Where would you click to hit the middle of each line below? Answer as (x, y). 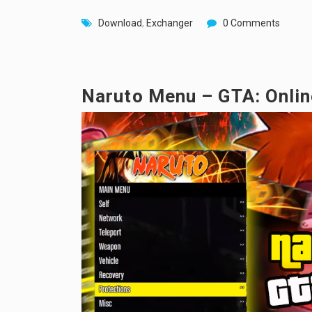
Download (120, 23)
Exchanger (170, 23)
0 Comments (251, 23)
